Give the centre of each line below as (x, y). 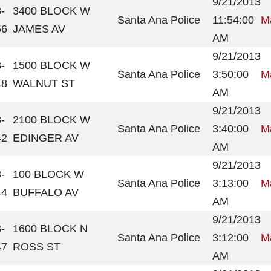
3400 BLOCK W (51, 11)
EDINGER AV (46, 138)
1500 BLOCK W (51, 65)
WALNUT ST (44, 83)
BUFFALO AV (46, 192)
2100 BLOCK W (51, 120)
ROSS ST (37, 247)
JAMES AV (39, 29)
